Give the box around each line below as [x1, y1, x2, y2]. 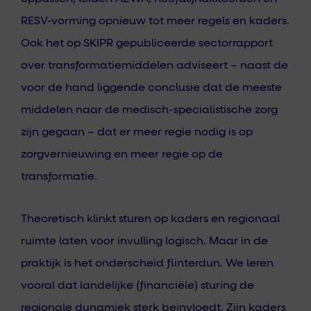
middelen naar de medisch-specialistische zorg [21, 104, 278, 116]
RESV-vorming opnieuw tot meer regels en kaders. [21, 15, 289, 27]
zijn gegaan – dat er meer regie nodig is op [21, 126, 253, 138]
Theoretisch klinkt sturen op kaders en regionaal [21, 213, 280, 225]
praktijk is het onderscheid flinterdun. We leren [21, 258, 274, 269]
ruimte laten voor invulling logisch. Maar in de [21, 235, 268, 247]
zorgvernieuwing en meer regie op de [21, 149, 223, 160]
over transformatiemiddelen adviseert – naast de [21, 60, 288, 72]
